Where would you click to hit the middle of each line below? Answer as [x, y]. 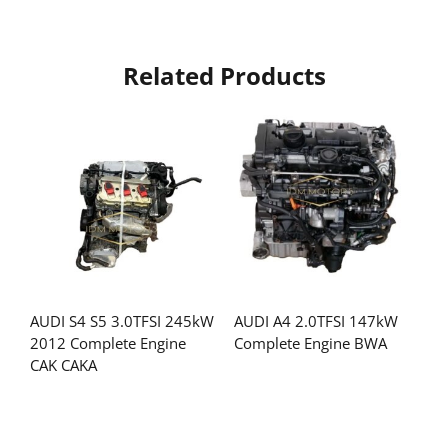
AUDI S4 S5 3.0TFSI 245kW [122, 320]
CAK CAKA [63, 364]
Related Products [224, 75]
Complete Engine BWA [310, 342]
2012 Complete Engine [108, 342]
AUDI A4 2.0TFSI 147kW [316, 320]
